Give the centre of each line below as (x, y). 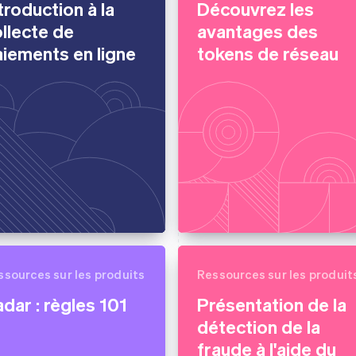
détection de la (259, 326)
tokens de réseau (268, 53)
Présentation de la (272, 304)
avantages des (257, 31)
